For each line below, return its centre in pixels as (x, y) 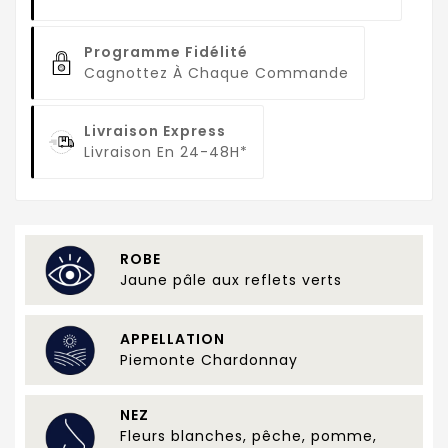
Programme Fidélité (166, 52)
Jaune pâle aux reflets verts (231, 280)
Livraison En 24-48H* (166, 152)
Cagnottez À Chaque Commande (216, 73)
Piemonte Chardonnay (209, 360)
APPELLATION (172, 339)
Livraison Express (155, 131)
